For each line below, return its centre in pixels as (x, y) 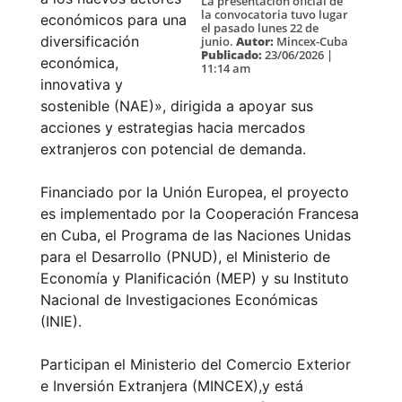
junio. (217, 41)
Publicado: (233, 54)
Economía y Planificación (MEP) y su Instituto (195, 279)
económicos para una (114, 20)
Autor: (256, 41)
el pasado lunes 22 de (260, 27)
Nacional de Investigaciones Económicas (179, 300)
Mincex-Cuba (312, 41)
